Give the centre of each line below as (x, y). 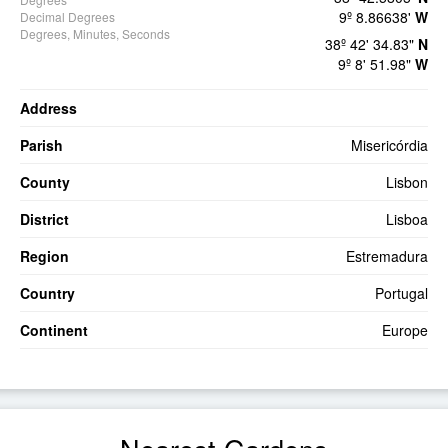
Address (48, 107)
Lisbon (407, 181)
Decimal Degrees (67, 16)
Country (47, 292)
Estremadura (387, 255)
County (45, 181)
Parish (41, 144)
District (44, 218)
